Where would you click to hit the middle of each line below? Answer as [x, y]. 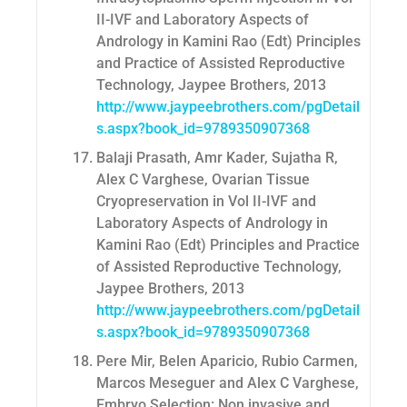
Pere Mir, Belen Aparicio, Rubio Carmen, [227, 362]
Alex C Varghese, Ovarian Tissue [203, 180]
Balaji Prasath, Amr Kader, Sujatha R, [217, 158]
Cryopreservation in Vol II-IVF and [206, 202]
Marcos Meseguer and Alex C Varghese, [228, 383]
